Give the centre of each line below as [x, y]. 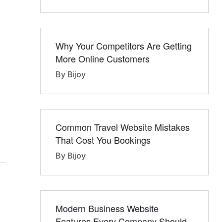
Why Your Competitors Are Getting [124, 46]
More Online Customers [103, 58]
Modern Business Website [107, 208]
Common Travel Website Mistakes [123, 127]
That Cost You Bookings [103, 140]
